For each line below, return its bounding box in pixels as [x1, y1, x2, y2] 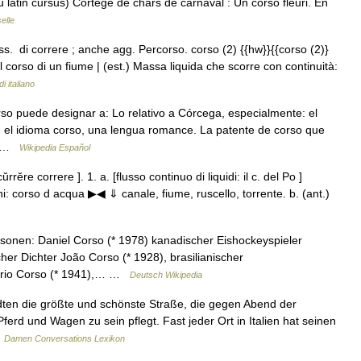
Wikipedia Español [19, 143, 90, 152]
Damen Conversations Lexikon [4, 334, 125, 343]
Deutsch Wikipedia [130, 270, 202, 280]
